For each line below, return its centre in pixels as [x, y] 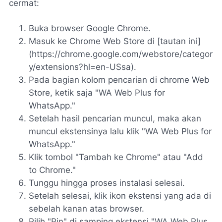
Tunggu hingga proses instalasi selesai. [107, 183]
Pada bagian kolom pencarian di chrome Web [119, 80]
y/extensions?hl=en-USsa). [83, 67]
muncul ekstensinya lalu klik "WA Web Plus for [120, 131]
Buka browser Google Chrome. [90, 28]
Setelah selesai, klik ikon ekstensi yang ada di [120, 195]
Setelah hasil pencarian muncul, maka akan [115, 118]
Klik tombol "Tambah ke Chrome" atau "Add [116, 157]
